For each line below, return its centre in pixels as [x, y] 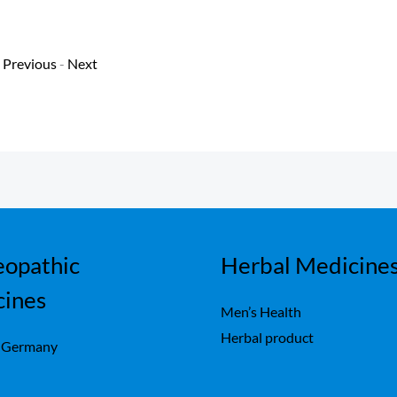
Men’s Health [261, 312]
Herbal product [267, 338]
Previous [29, 63]
